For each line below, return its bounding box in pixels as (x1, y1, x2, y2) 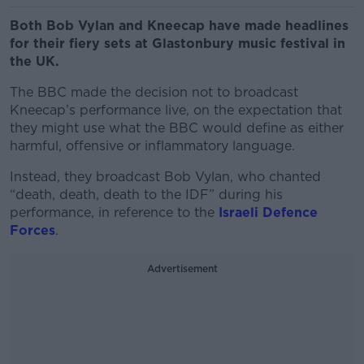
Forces (10, 223, 55, 238)
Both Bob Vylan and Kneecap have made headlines (10, 18, 349, 33)
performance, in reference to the (10, 205, 219, 220)
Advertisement (146, 262, 218, 275)
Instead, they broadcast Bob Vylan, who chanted (10, 169, 321, 184)
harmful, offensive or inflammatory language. (10, 138, 295, 154)
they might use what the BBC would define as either (10, 120, 344, 136)
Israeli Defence (219, 205, 318, 220)
